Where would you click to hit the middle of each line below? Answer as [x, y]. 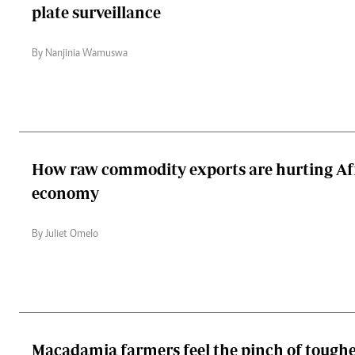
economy [65, 193]
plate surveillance [96, 12]
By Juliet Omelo [65, 234]
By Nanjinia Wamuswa [80, 53]
